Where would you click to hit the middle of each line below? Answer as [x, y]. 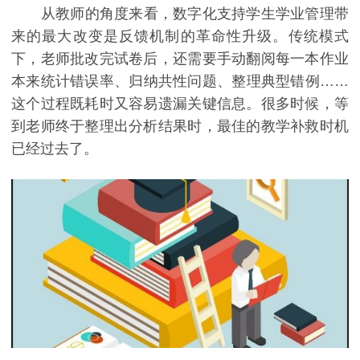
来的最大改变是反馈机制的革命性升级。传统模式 [180, 37]
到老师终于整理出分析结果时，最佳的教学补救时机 [180, 127]
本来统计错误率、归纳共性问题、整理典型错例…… [180, 82]
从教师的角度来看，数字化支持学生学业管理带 [180, 14]
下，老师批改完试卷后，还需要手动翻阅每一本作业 [180, 59]
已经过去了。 [55, 149]
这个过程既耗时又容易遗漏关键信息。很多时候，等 [180, 104]
